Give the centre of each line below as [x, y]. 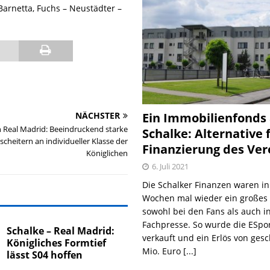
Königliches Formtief [57, 243]
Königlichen [107, 153]
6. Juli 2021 [171, 166]
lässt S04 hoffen [45, 255]
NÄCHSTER [98, 115]
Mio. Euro [163, 251]
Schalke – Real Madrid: [61, 231]
